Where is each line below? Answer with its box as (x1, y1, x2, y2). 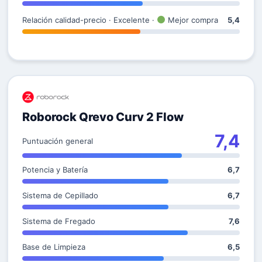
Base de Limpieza (22, 242, 85, 251)
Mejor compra (165, 15, 218, 25)
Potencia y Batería (22, 165, 88, 174)
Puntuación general (22, 136, 93, 146)
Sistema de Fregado (22, 216, 95, 226)
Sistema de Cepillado (22, 191, 98, 200)
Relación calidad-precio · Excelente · (22, 15, 157, 25)
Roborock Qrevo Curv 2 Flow (22, 110, 184, 124)
